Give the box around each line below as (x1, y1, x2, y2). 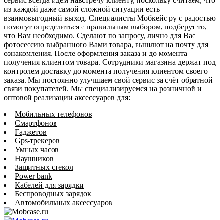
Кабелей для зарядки (15, 180, 84, 189)
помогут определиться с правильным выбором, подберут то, (4, 22, 207, 31)
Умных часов (15, 145, 59, 154)
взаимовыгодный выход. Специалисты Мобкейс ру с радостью (4, 13, 216, 22)
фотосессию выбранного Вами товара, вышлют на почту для (4, 40, 208, 49)
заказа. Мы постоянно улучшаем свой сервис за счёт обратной (4, 75, 213, 84)
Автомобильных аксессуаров (15, 198, 112, 207)
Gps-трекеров (15, 136, 60, 145)
